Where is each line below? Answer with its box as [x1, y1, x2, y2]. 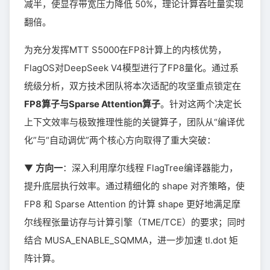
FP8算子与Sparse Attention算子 [24, 98, 160, 110]
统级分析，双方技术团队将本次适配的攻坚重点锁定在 [24, 80, 241, 92]
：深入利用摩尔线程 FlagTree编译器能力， [63, 162, 238, 174]
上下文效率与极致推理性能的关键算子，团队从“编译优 [24, 116, 245, 128]
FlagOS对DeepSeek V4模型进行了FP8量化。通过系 [24, 61, 239, 74]
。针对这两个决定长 [160, 98, 242, 110]
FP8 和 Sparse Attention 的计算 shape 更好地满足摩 [24, 198, 240, 210]
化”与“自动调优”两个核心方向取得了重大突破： [24, 134, 216, 146]
